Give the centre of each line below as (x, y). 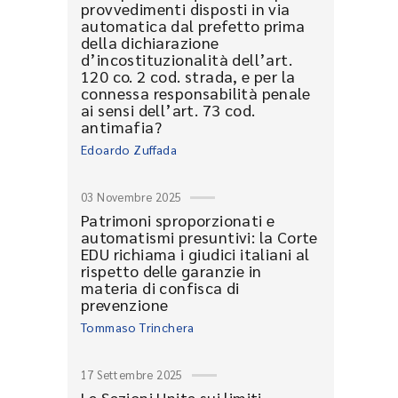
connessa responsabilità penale (195, 93)
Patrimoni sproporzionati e (178, 220)
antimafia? (122, 127)
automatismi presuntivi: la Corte (199, 237)
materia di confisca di (160, 287)
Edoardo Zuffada (129, 149)
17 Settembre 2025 (132, 374)
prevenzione (125, 304)
